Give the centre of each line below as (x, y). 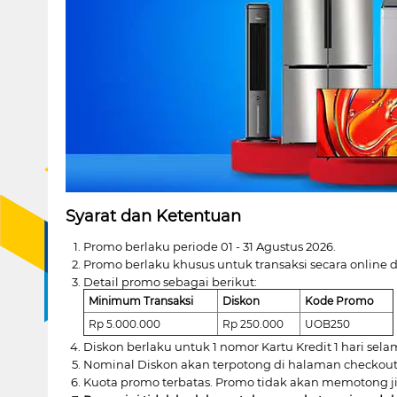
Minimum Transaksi (140, 300)
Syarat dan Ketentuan (153, 216)
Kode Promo (339, 300)
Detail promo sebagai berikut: (170, 281)
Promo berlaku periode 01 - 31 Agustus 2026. (209, 246)
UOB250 (327, 323)
